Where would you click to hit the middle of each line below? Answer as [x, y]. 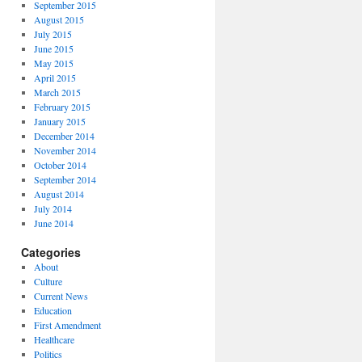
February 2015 [62, 107]
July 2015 [53, 34]
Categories [51, 252]
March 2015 [57, 92]
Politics [48, 354]
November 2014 [65, 150]
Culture [48, 281]
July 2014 [53, 208]
